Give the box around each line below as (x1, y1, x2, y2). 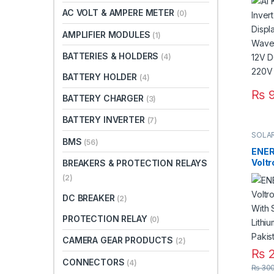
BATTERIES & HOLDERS (62, 50, 161, 61)
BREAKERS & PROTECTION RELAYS (62, 157, 208, 168)
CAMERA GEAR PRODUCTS (62, 235, 176, 246)
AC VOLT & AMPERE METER (62, 7, 177, 18)
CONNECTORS (62, 256, 127, 267)
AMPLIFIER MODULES (62, 29, 153, 40)
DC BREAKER (62, 192, 117, 203)
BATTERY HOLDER (62, 72, 139, 83)
